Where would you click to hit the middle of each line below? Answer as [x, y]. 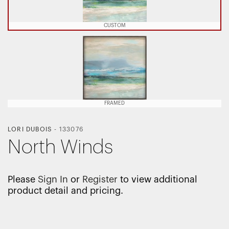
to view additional [157, 179]
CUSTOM [114, 26]
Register [100, 179]
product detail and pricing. [65, 191]
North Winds [60, 147]
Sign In [53, 179]
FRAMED [114, 103]
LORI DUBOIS [30, 129]
